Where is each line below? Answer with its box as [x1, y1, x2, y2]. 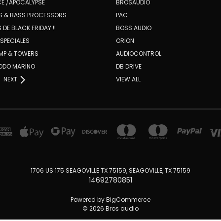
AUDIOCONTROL [115, 49, 161, 58]
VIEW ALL [115, 74, 141, 83]
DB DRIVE [115, 62, 142, 71]
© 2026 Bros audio [82, 204, 139, 213]
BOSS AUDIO [115, 23, 151, 32]
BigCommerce [106, 195, 150, 204]
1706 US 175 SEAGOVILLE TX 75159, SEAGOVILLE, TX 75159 [31, 166, 190, 175]
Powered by [71, 195, 106, 204]
